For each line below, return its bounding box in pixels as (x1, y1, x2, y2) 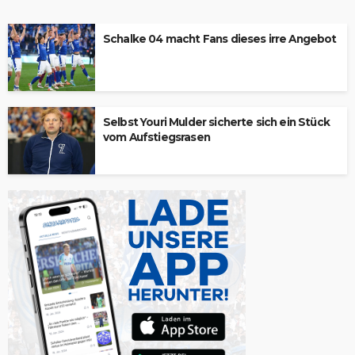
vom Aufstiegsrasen (103, 131, 210, 143)
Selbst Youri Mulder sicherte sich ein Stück (103, 116, 330, 128)
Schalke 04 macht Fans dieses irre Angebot (103, 32, 337, 45)
